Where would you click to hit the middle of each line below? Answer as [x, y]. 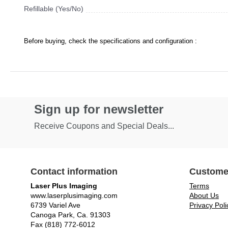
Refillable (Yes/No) [54, 9]
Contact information [74, 172]
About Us [204, 196]
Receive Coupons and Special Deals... [104, 126]
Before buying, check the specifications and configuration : [110, 41]
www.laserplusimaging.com [74, 196]
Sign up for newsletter [99, 109]
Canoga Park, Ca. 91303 [70, 215]
